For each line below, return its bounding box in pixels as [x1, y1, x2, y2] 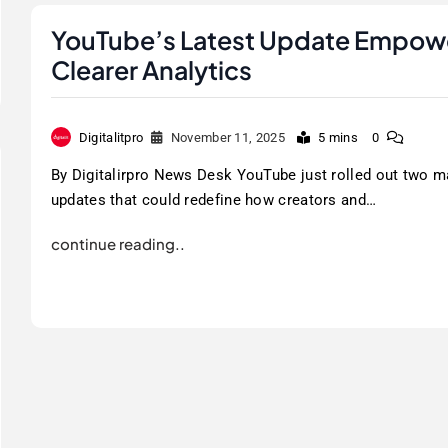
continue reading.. [50, 233, 185, 253]
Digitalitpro [78, 129, 144, 145]
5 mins [318, 129, 358, 145]
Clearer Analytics [50, 53, 252, 86]
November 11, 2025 [170, 129, 285, 145]
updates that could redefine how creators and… [50, 190, 377, 209]
